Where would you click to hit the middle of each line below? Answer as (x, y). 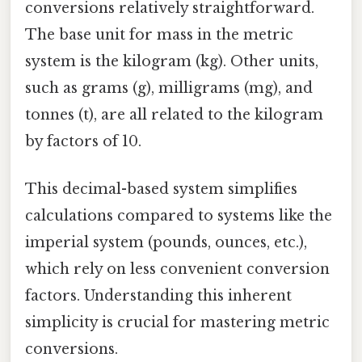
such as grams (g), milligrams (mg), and (169, 88)
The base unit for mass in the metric (159, 34)
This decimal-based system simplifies (161, 189)
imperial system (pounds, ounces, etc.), (166, 243)
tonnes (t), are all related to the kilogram (174, 114)
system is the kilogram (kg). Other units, (172, 61)
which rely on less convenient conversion (177, 269)
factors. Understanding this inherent (158, 296)
